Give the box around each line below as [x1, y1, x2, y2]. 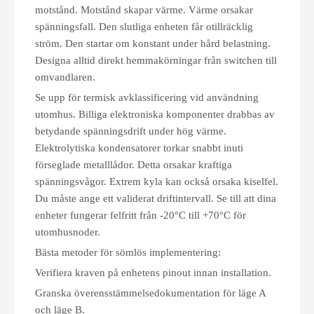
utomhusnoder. [35, 226, 100, 238]
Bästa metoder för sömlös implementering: [35, 247, 221, 258]
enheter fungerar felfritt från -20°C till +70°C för [35, 210, 246, 221]
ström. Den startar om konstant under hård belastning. [35, 38, 271, 49]
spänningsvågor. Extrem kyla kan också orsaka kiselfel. [35, 176, 278, 187]
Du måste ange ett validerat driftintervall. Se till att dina [35, 193, 276, 204]
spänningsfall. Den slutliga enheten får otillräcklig [35, 21, 253, 32]
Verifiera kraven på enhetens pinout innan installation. [35, 267, 271, 278]
